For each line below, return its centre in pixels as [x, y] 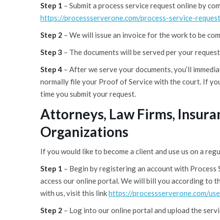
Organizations [84, 132]
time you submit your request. [88, 94]
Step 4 [51, 69]
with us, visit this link [74, 193]
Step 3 [51, 52]
